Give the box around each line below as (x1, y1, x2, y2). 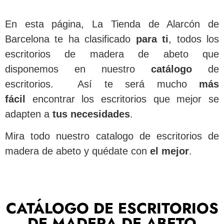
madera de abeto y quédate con (5, 145, 150, 157)
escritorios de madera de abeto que (5, 48, 219, 59)
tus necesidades (52, 108, 130, 119)
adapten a (5, 108, 52, 119)
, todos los (168, 33, 219, 44)
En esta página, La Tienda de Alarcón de (5, 18, 219, 29)
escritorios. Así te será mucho (5, 78, 199, 89)
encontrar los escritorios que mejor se (32, 93, 219, 104)
